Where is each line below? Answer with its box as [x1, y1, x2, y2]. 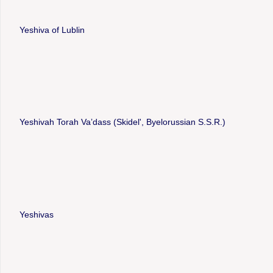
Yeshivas [19, 209, 54, 219]
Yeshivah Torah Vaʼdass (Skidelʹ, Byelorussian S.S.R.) [19, 117, 225, 127]
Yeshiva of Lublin [19, 24, 85, 35]
